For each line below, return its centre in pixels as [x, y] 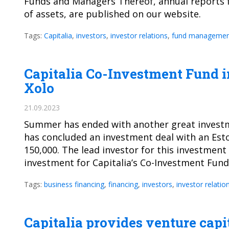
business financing [74, 184]
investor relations [139, 36]
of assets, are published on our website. [112, 14]
